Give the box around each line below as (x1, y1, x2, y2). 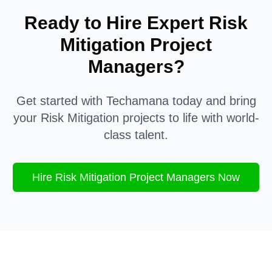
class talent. (104, 128, 168, 141)
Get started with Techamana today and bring (16, 94, 256, 107)
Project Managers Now (126, 171, 240, 183)
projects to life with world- (118, 111, 259, 124)
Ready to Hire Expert (24, 13, 209, 33)
